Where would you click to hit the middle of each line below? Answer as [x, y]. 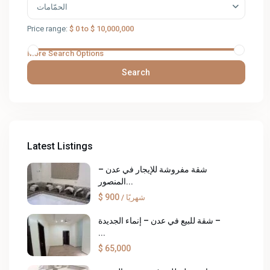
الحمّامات [52, 7]
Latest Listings [60, 146]
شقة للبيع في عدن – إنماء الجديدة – [156, 221]
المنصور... [130, 181]
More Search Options [65, 53]
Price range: [47, 29]
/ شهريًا [136, 197]
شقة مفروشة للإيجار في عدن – [153, 169]
